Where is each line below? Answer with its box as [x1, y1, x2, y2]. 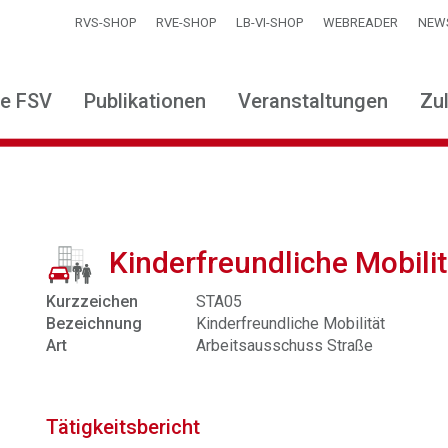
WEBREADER [323, 15, 398, 30]
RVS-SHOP [75, 15, 136, 30]
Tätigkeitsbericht [46, 415, 201, 439]
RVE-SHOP [156, 15, 216, 30]
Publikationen [84, 89, 206, 113]
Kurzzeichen [46, 292, 139, 311]
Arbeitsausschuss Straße [196, 336, 374, 355]
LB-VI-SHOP [236, 15, 303, 30]
